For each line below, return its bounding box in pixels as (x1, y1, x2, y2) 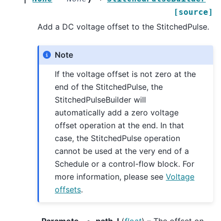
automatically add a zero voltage (55, 108, 179, 118)
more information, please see (55, 172, 166, 182)
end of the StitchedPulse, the (55, 82, 163, 92)
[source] (174, 7, 213, 17)
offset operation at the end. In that (55, 120, 184, 131)
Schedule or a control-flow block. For (55, 159, 195, 169)
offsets (55, 184, 81, 195)
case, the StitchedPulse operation (55, 133, 181, 144)
